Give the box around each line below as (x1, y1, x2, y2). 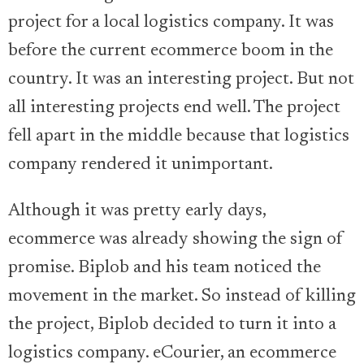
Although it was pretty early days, (8, 202, 266, 221)
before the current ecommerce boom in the (8, 42, 333, 61)
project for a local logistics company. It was (8, 14, 334, 32)
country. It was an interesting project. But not (8, 71, 354, 89)
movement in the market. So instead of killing (8, 288, 356, 306)
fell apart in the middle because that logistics (8, 128, 349, 146)
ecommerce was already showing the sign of (8, 231, 343, 249)
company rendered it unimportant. (8, 156, 273, 175)
